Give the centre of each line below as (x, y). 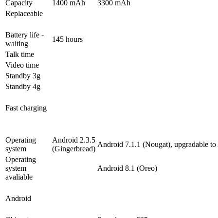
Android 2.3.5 (74, 140)
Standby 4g (23, 87)
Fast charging (26, 108)
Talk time (20, 54)
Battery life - (25, 35)
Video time (22, 65)
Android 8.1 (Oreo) (127, 168)
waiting (17, 44)
